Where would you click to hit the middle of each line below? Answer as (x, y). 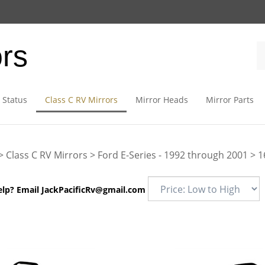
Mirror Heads (161, 100)
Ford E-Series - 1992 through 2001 (172, 155)
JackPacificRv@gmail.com (93, 190)
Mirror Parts (230, 100)
